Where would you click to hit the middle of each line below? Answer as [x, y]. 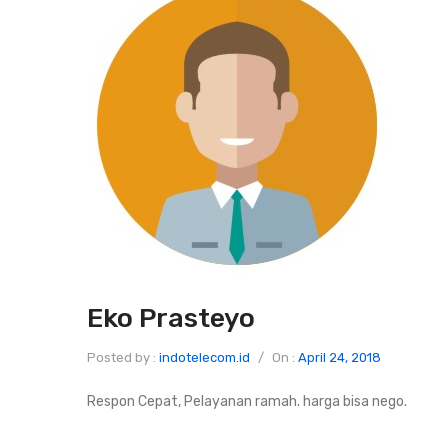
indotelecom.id [204, 357]
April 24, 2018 [339, 357]
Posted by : [123, 357]
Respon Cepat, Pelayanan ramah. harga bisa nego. [247, 401]
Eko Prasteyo [171, 318]
